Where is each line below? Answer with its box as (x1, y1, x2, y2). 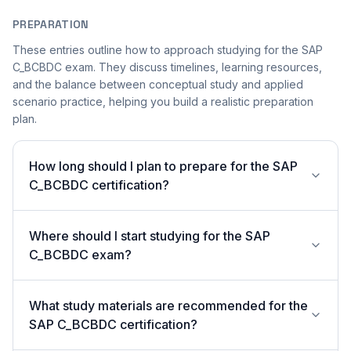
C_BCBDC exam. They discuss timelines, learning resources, (13, 60, 322, 74)
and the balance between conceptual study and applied (13, 78, 303, 91)
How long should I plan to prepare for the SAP (29, 158, 298, 174)
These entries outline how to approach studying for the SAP (13, 43, 323, 56)
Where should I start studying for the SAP (29, 228, 270, 244)
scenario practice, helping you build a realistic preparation (13, 95, 313, 108)
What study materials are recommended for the (29, 298, 308, 313)
